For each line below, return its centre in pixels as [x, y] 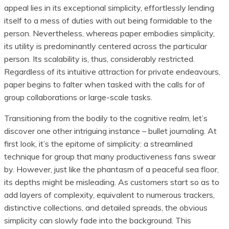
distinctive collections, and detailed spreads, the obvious [106, 207]
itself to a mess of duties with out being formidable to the [108, 20]
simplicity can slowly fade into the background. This [98, 220]
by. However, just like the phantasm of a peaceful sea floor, [111, 169]
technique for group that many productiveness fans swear [110, 156]
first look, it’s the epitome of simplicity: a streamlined [98, 143]
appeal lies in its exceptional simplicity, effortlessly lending [109, 7]
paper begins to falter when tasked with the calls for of [105, 84]
